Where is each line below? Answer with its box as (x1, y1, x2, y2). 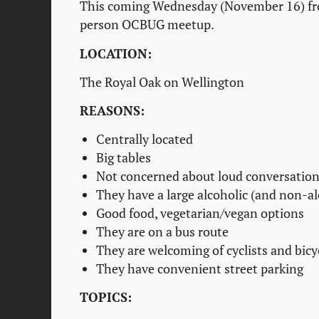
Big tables (95, 149, 151, 166)
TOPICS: (80, 288, 132, 305)
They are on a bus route (95, 223, 229, 240)
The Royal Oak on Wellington (80, 73, 244, 90)
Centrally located (95, 130, 193, 147)
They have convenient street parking (95, 260, 303, 277)
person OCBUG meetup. (80, 16, 214, 33)
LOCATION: (80, 45, 152, 62)
